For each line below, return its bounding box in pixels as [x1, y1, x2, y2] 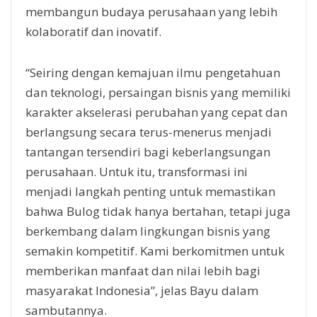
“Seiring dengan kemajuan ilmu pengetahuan [25, 64, 280, 81]
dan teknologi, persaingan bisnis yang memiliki [25, 83, 291, 100]
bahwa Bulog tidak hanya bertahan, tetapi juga [25, 202, 291, 219]
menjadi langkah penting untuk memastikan [25, 183, 275, 200]
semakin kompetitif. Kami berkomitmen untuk [25, 242, 284, 259]
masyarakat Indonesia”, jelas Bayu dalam [25, 282, 258, 299]
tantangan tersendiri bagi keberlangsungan [25, 143, 270, 160]
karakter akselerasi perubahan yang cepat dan [25, 103, 287, 120]
